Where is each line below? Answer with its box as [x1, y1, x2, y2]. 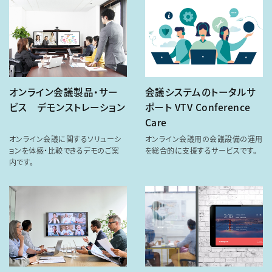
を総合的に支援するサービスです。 [145, 144, 257, 155]
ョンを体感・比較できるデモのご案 [9, 144, 120, 155]
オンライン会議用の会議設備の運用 [145, 133, 263, 144]
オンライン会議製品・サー [9, 84, 118, 98]
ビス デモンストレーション [9, 100, 126, 114]
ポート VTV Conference [145, 100, 251, 114]
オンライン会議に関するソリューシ [9, 133, 121, 144]
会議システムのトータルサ [145, 84, 256, 98]
